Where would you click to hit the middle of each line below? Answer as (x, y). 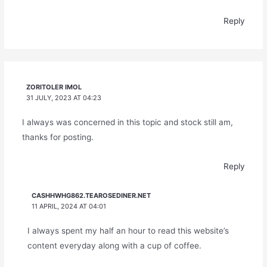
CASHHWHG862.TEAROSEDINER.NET (91, 196)
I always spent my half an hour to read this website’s (128, 231)
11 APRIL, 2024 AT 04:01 (69, 207)
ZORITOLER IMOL (54, 87)
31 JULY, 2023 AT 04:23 (64, 98)
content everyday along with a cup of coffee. (114, 246)
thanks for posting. (58, 137)
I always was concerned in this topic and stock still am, (127, 122)
